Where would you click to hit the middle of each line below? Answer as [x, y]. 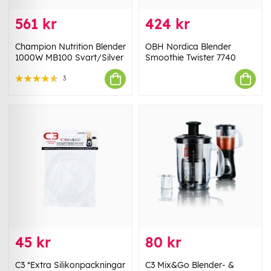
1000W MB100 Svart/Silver [69, 58]
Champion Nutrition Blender [70, 47]
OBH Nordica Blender [188, 47]
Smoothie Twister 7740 [191, 58]
